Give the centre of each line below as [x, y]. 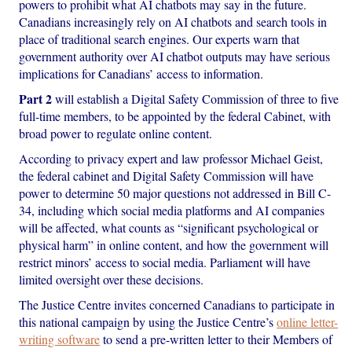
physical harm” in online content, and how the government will [174, 244]
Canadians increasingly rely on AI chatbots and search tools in [173, 21]
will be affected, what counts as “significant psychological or [169, 227]
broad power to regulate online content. [116, 133]
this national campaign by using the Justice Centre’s [148, 321]
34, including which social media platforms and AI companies [172, 210]
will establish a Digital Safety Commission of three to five [196, 98]
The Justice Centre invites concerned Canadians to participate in [177, 304]
